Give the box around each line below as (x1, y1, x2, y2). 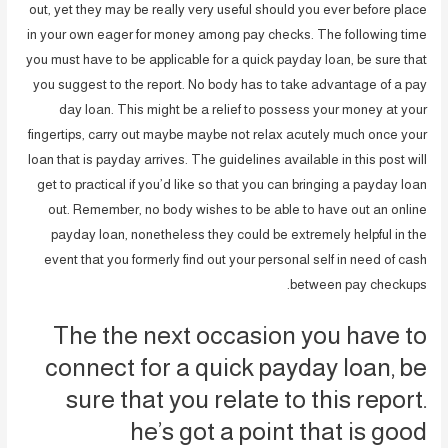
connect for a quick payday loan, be (44, 352, 427, 381)
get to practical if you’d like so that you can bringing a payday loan (36, 176, 427, 192)
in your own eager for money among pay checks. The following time (26, 26, 427, 42)
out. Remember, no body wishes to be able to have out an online (47, 201, 427, 217)
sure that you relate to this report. (65, 384, 427, 413)
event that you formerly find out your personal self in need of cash (43, 251, 427, 267)
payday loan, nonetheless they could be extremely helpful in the (50, 226, 427, 242)
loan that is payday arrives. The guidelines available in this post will (27, 151, 427, 167)
